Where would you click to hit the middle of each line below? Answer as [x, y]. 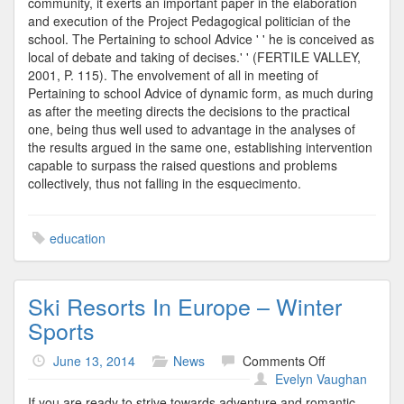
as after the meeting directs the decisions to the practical [189, 111]
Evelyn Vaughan [321, 379]
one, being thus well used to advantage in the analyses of [192, 129]
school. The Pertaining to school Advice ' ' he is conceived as [201, 39]
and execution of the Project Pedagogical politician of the [189, 21]
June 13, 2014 [94, 361]
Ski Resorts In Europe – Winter [185, 306]
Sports [61, 330]
